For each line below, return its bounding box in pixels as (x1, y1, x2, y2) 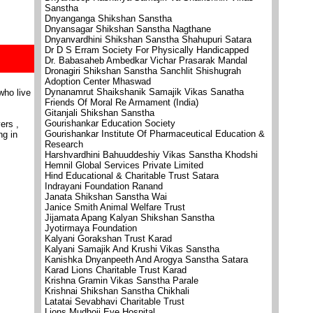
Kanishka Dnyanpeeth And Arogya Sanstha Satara (45, 254, 248, 265)
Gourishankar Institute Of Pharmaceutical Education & (45, 129, 265, 139)
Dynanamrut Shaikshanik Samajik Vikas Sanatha (45, 87, 244, 97)
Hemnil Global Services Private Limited (45, 160, 203, 170)
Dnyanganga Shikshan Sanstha (45, 13, 172, 24)
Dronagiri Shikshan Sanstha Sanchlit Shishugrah (45, 66, 241, 76)
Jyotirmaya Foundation (45, 223, 137, 233)
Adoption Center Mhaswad (45, 76, 151, 87)
